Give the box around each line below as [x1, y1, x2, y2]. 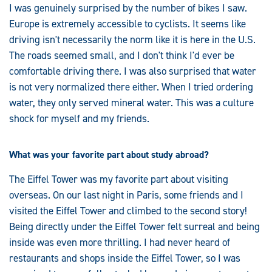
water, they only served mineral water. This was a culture [9, 96, 254, 110]
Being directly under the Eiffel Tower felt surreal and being [9, 220, 260, 234]
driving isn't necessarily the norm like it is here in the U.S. [9, 33, 256, 47]
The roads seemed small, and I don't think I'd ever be [9, 49, 234, 63]
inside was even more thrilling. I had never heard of [9, 236, 230, 250]
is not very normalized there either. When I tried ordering [9, 80, 253, 94]
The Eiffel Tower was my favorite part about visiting [9, 172, 228, 186]
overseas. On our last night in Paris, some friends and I [9, 188, 243, 202]
